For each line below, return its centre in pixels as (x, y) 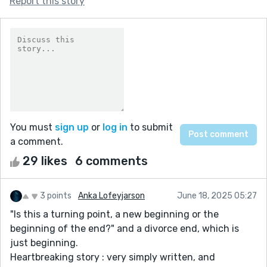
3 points (56, 195)
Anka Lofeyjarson (111, 195)
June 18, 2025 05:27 (217, 195)
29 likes (45, 161)
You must (32, 127)
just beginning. (44, 243)
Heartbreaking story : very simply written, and (113, 257)
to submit (150, 127)
